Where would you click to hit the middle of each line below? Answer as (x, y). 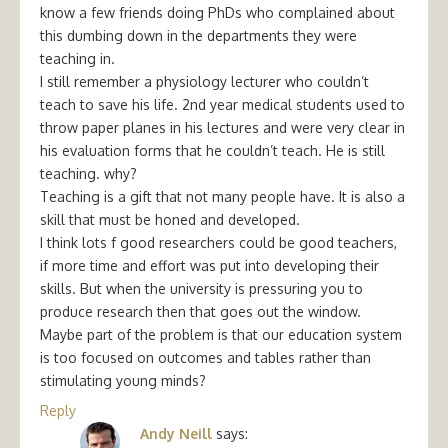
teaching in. (77, 58)
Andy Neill (176, 433)
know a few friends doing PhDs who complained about (217, 12)
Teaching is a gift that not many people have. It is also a (222, 196)
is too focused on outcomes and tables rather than (205, 357)
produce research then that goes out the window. (200, 311)
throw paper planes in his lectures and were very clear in (222, 127)
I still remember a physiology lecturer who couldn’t (204, 81)
